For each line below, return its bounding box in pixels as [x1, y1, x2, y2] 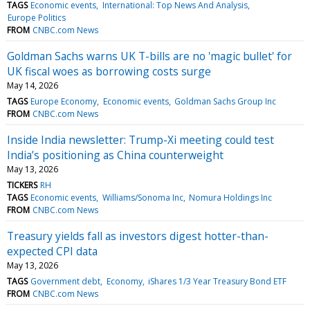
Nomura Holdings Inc [188, 191, 272, 203]
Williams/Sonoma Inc [102, 191, 183, 203]
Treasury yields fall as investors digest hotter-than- [7, 228, 268, 244]
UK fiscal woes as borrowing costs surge [7, 63, 211, 79]
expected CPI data [7, 243, 98, 259]
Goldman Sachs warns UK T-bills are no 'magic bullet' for [7, 48, 292, 64]
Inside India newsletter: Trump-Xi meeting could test [7, 131, 274, 147]
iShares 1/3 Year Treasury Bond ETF [147, 275, 286, 287]
